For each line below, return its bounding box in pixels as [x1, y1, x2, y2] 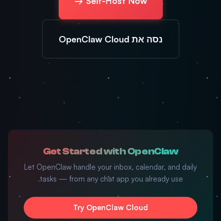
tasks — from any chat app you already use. [40, 174, 183, 184]
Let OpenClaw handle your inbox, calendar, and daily [24, 162, 197, 172]
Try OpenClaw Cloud [73, 203, 148, 212]
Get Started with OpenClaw [42, 146, 179, 157]
